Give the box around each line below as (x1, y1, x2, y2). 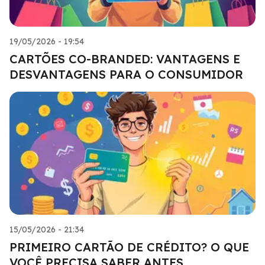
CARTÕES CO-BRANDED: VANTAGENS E (9, 51, 240, 66)
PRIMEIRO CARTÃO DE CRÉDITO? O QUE (9, 239, 249, 254)
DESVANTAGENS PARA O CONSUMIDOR (9, 66, 243, 82)
